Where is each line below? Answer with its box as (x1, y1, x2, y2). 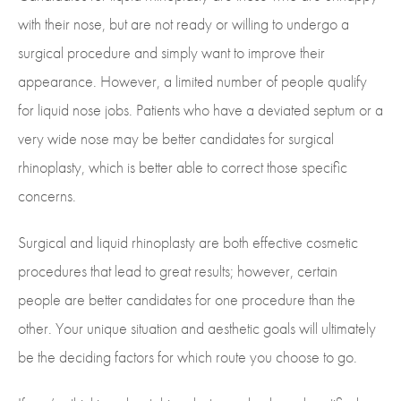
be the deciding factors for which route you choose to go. (18, 346, 357, 368)
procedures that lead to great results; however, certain (18, 260, 337, 282)
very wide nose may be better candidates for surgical (18, 128, 334, 149)
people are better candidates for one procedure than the (18, 289, 355, 311)
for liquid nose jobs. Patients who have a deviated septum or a (18, 99, 383, 121)
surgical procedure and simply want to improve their (18, 42, 325, 64)
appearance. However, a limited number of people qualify (18, 71, 367, 92)
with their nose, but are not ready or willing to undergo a (18, 13, 349, 35)
